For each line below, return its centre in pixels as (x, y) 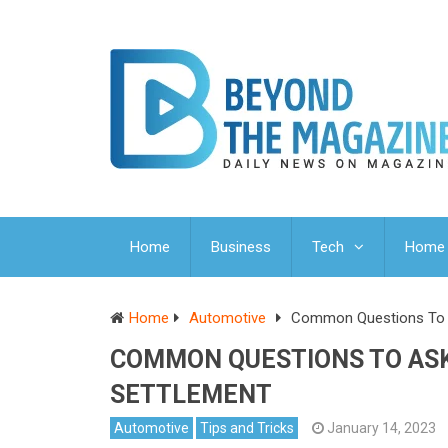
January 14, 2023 (381, 428)
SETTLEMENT (191, 395)
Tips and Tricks (247, 428)
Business (241, 247)
